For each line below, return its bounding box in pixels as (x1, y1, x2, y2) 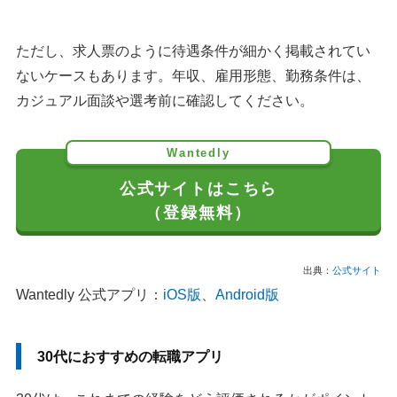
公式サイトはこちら (119, 178, 278, 198)
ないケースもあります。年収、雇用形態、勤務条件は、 (16, 67, 370, 83)
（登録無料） (145, 202, 252, 222)
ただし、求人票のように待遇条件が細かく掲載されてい (16, 43, 370, 58)
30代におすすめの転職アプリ (37, 348, 223, 364)
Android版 (215, 286, 279, 302)
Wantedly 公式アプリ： (16, 286, 163, 302)
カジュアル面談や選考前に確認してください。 (16, 92, 314, 108)
